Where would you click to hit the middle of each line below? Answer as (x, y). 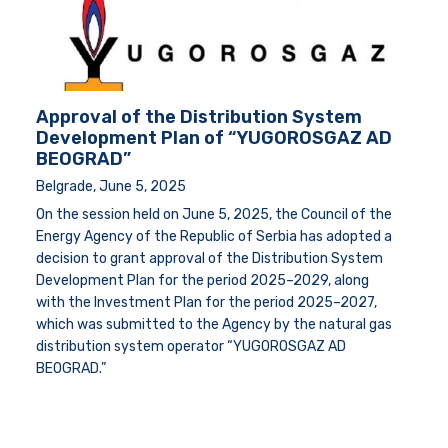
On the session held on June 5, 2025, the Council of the (214, 215)
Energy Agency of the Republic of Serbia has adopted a (214, 237)
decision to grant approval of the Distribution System (209, 259)
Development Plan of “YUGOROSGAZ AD (214, 138)
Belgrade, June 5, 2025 (111, 187)
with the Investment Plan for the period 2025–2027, (206, 303)
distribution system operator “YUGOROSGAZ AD (191, 347)
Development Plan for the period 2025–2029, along (202, 281)
